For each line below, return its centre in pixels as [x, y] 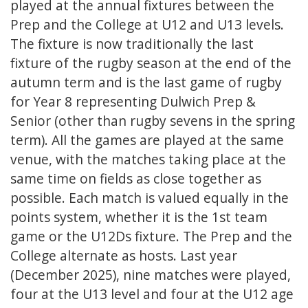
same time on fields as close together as [136, 179]
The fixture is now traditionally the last [132, 44]
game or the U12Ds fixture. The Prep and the [151, 236]
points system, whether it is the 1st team [139, 217]
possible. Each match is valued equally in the [150, 198]
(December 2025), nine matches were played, [151, 275]
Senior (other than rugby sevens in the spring [153, 121]
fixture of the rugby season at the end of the [151, 63]
